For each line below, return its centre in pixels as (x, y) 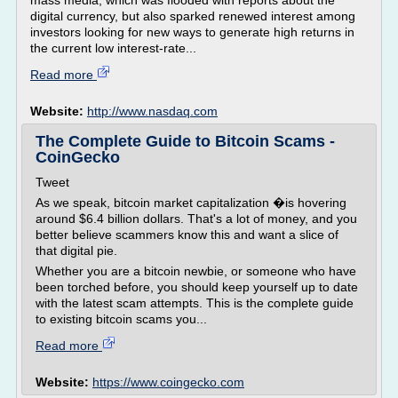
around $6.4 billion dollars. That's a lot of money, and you (196, 219)
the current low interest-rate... (113, 48)
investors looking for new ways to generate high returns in (192, 32)
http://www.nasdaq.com (152, 111)
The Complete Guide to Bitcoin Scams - (185, 141)
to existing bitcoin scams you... (121, 319)
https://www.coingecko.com (168, 382)
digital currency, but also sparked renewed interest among (193, 16)
